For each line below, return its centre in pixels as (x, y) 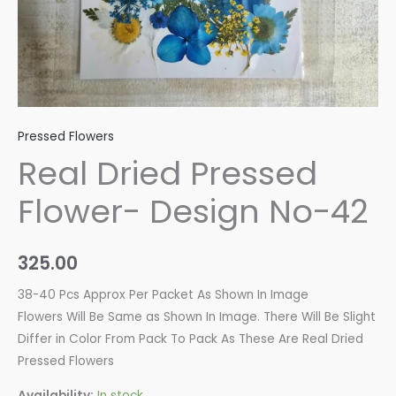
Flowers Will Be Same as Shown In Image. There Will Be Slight (197, 316)
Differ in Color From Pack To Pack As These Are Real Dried (190, 339)
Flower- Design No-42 (193, 211)
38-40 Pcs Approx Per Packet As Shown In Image (163, 294)
